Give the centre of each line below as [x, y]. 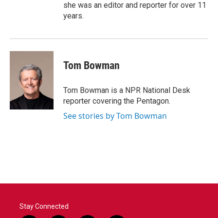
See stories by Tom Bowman [115, 116]
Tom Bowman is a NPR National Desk [127, 90]
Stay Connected [44, 206]
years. [73, 16]
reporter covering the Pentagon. [117, 101]
